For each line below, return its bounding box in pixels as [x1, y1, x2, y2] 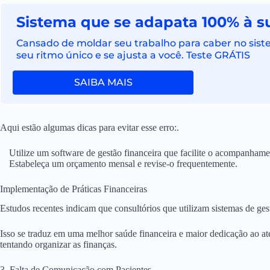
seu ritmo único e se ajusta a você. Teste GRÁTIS [16, 49, 251, 61]
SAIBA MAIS [74, 77, 133, 89]
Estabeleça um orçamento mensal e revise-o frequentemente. [9, 158, 237, 169]
